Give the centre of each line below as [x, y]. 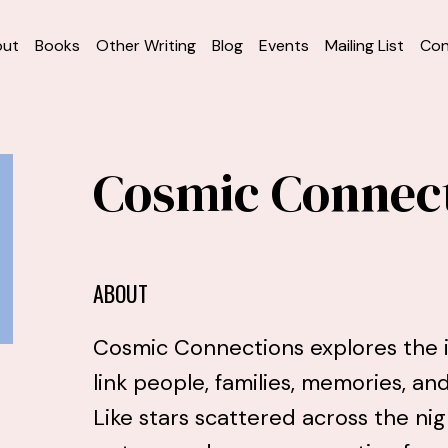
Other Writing [146, 45]
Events [284, 45]
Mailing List [364, 45]
